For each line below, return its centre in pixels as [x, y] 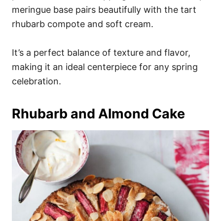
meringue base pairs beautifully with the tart [104, 10]
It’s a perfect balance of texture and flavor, [101, 53]
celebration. [37, 81]
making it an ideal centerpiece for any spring [105, 67]
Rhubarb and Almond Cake [98, 114]
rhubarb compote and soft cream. [83, 24]
